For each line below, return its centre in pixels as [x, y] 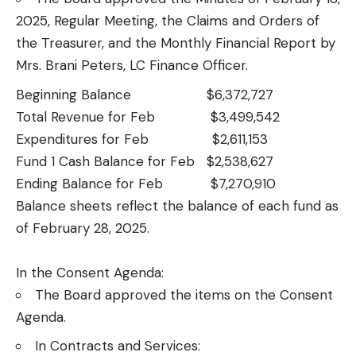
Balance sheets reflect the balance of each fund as [177, 205]
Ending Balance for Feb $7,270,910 [146, 183]
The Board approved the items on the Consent [184, 294]
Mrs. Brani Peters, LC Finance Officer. [132, 66]
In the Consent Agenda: [90, 272]
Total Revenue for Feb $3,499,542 [148, 116]
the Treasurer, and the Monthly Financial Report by [176, 43]
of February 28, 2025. [83, 228]
